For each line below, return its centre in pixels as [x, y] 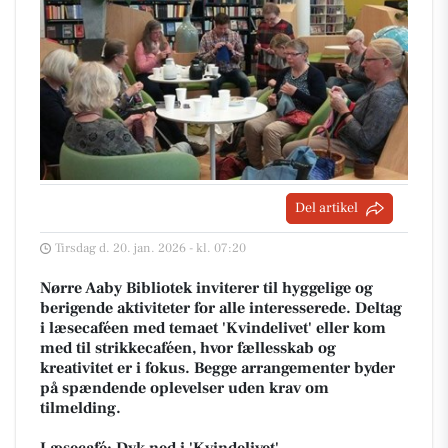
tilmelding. [80, 408]
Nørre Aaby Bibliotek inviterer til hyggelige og [206, 288]
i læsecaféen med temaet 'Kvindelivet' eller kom [213, 328]
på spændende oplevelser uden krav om [184, 388]
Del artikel [326, 208]
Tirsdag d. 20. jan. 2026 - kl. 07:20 [150, 248]
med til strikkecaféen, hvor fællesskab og [188, 348]
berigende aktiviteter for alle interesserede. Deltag [221, 308]
